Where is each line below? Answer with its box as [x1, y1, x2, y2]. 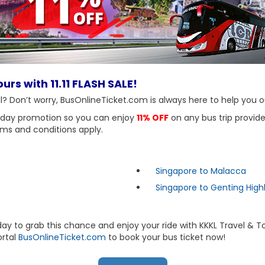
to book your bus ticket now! [106, 231, 225, 243]
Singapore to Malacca [156, 165, 246, 177]
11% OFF [137, 112, 169, 124]
